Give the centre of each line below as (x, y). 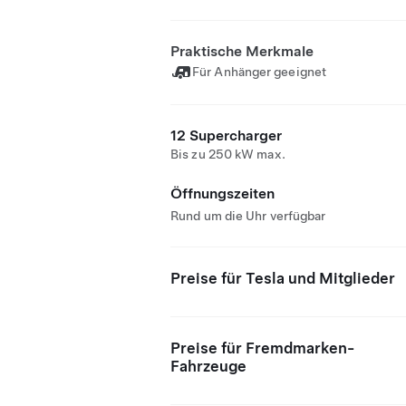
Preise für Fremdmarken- (262, 348)
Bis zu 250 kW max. (228, 154)
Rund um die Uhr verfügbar (248, 216)
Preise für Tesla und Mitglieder (283, 278)
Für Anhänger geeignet (260, 72)
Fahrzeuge (208, 366)
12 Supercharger (226, 135)
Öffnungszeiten (222, 193)
